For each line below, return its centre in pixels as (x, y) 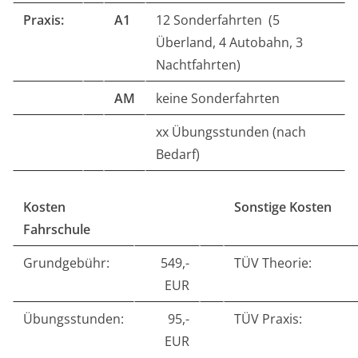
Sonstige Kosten (283, 207)
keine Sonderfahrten (218, 98)
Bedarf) (178, 154)
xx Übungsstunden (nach (231, 132)
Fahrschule (57, 229)
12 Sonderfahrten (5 (218, 20)
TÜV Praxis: (268, 319)
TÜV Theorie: (273, 263)
